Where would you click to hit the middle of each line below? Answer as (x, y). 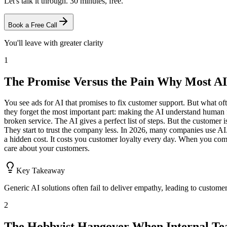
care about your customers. (47, 148)
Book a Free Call (33, 25)
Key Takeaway (41, 171)
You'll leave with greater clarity (54, 43)
